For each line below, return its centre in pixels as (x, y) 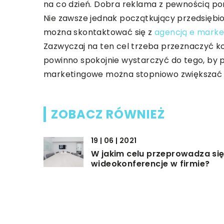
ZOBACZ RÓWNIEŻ (108, 114)
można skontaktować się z (99, 32)
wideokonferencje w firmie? (150, 163)
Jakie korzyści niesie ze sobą (153, 210)
